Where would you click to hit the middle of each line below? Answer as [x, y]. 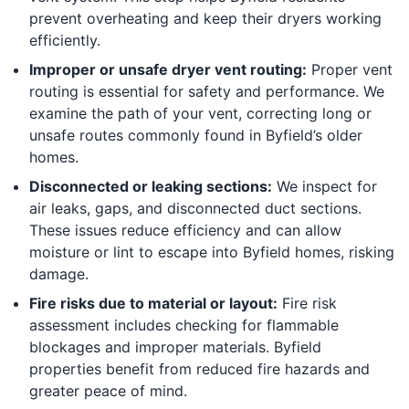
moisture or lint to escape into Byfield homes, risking [212, 252]
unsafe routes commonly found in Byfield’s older [196, 135]
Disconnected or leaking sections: [151, 186]
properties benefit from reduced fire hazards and [199, 368]
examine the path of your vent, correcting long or [200, 113]
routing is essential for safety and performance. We [207, 91]
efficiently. [65, 40]
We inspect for [325, 186]
